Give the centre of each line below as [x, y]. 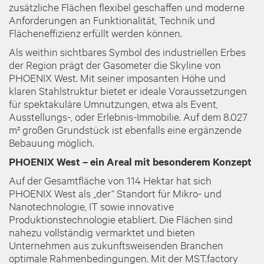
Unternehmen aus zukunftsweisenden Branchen [116, 245]
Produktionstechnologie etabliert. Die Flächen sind [121, 219]
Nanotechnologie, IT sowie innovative [91, 206]
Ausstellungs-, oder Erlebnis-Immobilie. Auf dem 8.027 [128, 116]
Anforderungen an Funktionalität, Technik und [112, 19]
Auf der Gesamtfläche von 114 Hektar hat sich [110, 180]
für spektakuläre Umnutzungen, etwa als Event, [113, 103]
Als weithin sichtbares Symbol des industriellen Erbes [127, 51]
